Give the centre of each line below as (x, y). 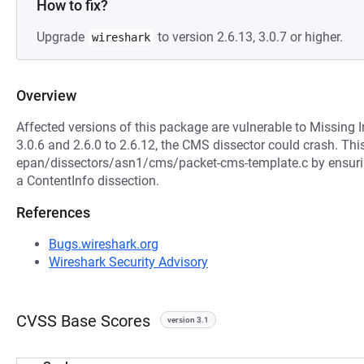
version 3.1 (188, 320)
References (53, 212)
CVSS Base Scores (83, 321)
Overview (46, 95)
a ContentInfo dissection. (88, 181)
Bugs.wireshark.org (104, 244)
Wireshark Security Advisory (128, 262)
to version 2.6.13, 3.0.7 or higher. (249, 37)
